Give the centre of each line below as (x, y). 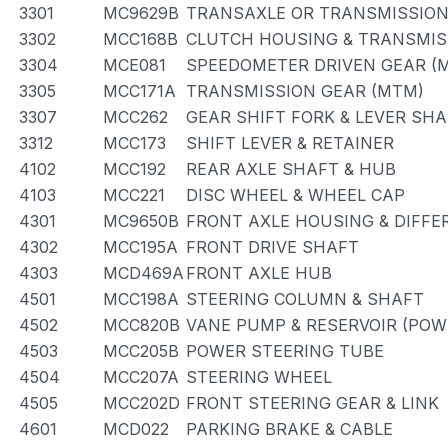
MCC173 (134, 143)
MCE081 (134, 65)
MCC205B (141, 351)
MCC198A (141, 299)
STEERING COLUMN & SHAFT (305, 299)
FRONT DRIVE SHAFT (272, 247)
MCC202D (141, 403)
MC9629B (141, 13)
